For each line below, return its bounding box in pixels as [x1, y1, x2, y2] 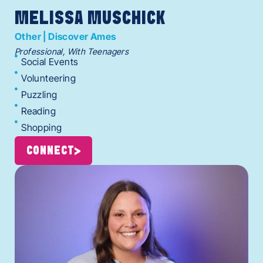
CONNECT [26, 145, 75, 157]
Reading [21, 105, 56, 117]
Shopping [21, 122, 62, 134]
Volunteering [21, 72, 76, 85]
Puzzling [21, 89, 58, 101]
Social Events [21, 56, 79, 68]
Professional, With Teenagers [15, 46, 129, 57]
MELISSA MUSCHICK [15, 10, 166, 28]
